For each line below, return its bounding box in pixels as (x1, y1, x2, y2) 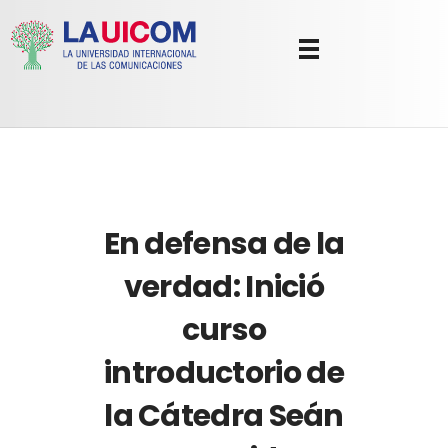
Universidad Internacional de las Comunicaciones (26, 68, 50, 95)
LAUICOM (17, 71, 31, 86)
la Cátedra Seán (104, 395, 344, 437)
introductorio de (104, 352, 344, 394)
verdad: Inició (123, 266, 325, 308)
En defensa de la (103, 223, 345, 265)
